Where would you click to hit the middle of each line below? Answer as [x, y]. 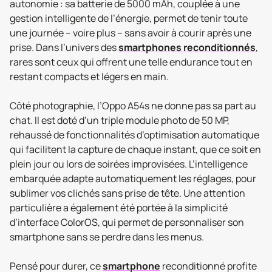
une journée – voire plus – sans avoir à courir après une [131, 33]
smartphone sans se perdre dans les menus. [107, 237]
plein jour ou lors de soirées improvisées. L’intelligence [129, 164]
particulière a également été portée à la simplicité [119, 208]
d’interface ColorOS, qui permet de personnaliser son [127, 222]
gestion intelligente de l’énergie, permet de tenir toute [129, 18]
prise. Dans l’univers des [64, 47]
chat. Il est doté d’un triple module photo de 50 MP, [120, 120]
